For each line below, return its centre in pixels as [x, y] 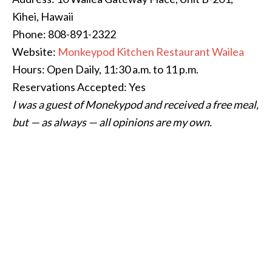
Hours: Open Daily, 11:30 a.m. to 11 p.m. [105, 69]
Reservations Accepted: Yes [79, 87]
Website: [35, 51]
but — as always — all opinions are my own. [113, 122]
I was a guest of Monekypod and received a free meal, [135, 104]
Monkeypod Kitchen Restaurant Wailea [151, 51]
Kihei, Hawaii [43, 16]
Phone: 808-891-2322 [64, 34]
